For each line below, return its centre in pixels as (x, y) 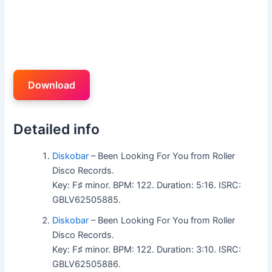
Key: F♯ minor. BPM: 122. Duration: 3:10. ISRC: (147, 249)
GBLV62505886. (87, 264)
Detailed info (57, 129)
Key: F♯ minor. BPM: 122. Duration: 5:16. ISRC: (147, 185)
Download (52, 85)
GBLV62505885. (87, 199)
